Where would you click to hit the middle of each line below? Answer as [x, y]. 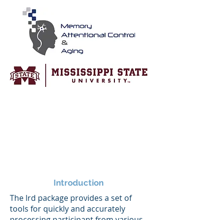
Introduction [79, 183]
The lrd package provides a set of [71, 198]
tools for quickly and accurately [68, 209]
